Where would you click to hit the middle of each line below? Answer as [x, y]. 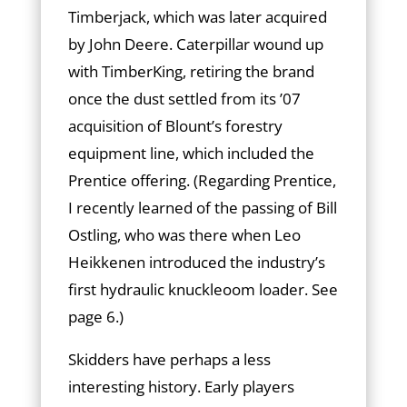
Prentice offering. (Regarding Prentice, [202, 180]
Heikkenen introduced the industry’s [196, 262]
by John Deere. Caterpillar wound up [195, 44]
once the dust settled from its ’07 [184, 99]
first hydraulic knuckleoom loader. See [203, 289]
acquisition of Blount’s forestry [175, 126]
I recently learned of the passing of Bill [202, 208]
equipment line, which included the [191, 153]
